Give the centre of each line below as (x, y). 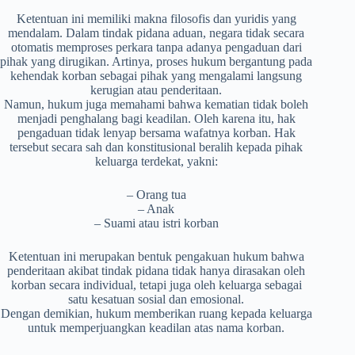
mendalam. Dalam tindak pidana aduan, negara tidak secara (157, 33)
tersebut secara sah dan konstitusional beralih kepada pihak (157, 147)
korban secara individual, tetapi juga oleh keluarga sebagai (156, 285)
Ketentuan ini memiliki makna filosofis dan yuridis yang (156, 19)
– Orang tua (156, 195)
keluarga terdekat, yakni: (156, 162)
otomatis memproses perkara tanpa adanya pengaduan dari (156, 48)
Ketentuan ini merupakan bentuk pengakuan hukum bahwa (156, 257)
